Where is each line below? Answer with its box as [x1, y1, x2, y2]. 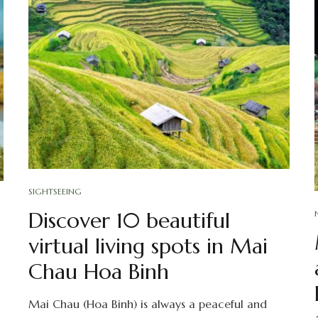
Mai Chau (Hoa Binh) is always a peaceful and [28, 297, 267, 312]
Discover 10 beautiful [28, 207, 230, 234]
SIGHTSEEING [28, 186, 82, 197]
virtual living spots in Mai [28, 233, 268, 260]
